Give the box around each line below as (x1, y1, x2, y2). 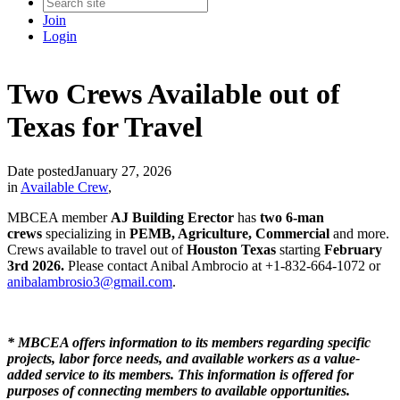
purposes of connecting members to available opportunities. (7, 382, 350, 398)
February (324, 241, 382, 257)
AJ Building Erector (111, 209, 234, 225)
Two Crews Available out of (7, 78, 340, 111)
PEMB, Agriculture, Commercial (129, 225, 329, 241)
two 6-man (260, 209, 324, 225)
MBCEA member (7, 209, 111, 225)
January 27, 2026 (74, 162, 171, 179)
